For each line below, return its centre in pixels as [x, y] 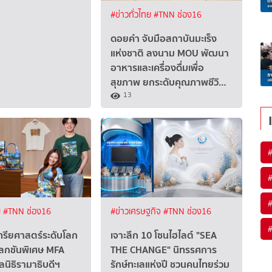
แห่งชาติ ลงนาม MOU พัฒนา [170, 53]
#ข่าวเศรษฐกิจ [137, 211]
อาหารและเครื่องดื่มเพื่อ [158, 68]
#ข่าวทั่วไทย [132, 15]
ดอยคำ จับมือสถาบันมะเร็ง [164, 39]
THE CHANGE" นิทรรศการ [164, 249]
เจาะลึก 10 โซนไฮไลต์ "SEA [164, 235]
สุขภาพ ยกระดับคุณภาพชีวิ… [169, 82]
